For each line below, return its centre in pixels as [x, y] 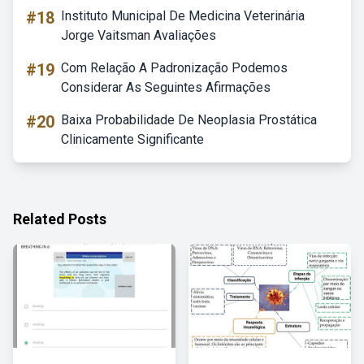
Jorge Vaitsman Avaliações [139, 35]
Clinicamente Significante [132, 139]
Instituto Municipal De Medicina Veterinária [183, 16]
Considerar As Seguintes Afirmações [166, 87]
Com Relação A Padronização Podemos [174, 68]
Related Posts [60, 219]
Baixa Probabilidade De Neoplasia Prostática [189, 120]
